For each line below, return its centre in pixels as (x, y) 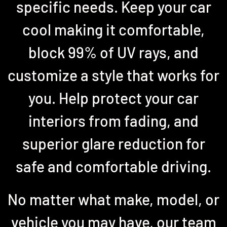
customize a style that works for (113, 75)
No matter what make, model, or (113, 199)
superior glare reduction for (113, 143)
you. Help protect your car (113, 98)
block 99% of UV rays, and (113, 52)
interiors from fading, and (113, 121)
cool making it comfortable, (113, 29)
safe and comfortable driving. (113, 166)
